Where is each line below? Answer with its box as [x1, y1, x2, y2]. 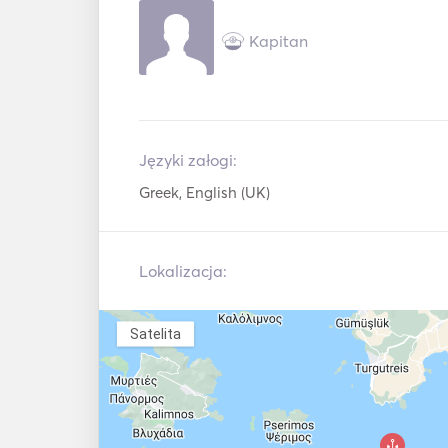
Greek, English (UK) [139, 183, 270, 202]
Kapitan [249, 30, 308, 51]
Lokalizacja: [139, 261, 227, 281]
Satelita [130, 325, 181, 342]
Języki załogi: [139, 150, 237, 170]
